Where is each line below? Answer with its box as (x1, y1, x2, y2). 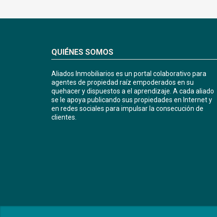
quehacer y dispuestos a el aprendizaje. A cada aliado (51, 87, 214, 95)
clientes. (51, 113, 77, 122)
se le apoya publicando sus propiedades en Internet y (51, 96, 212, 104)
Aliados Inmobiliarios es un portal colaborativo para (51, 70, 206, 78)
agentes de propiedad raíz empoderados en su (51, 78, 194, 87)
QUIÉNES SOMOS (51, 47, 113, 57)
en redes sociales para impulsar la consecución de (51, 105, 203, 113)
